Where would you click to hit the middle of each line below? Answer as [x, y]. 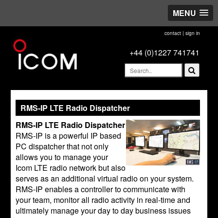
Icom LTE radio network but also [71, 168]
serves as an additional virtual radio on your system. [105, 178]
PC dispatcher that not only [62, 146]
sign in [192, 33]
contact [173, 33]
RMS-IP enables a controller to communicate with [101, 189]
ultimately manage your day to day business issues [103, 210]
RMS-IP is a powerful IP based [69, 136]
